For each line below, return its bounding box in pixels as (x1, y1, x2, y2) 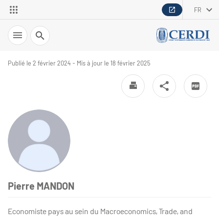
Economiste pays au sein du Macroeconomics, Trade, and (8, 206, 193, 216)
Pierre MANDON (8, 180, 74, 192)
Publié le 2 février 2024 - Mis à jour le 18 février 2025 (8, 59, 151, 67)
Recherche (30, 25, 60, 33)
